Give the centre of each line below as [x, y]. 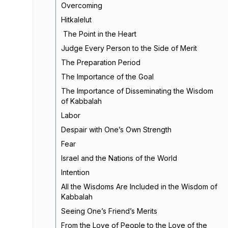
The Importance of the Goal [107, 77]
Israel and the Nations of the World [119, 158]
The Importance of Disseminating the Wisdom [137, 91]
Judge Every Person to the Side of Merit [129, 48]
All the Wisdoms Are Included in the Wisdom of [139, 187]
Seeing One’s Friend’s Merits [109, 211]
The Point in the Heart [99, 34]
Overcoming [82, 5]
